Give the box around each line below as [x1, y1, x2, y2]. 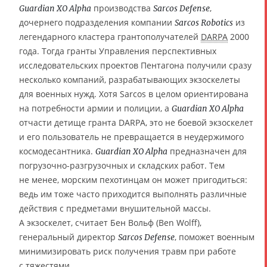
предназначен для [167, 145, 247, 157]
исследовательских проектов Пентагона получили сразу [19, 59, 252, 71]
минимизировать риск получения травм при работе [19, 245, 236, 257]
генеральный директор [19, 231, 118, 243]
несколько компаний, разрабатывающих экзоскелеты [19, 73, 240, 85]
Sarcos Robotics [175, 17, 233, 28]
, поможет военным [175, 231, 254, 243]
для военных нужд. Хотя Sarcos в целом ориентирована [19, 88, 249, 100]
